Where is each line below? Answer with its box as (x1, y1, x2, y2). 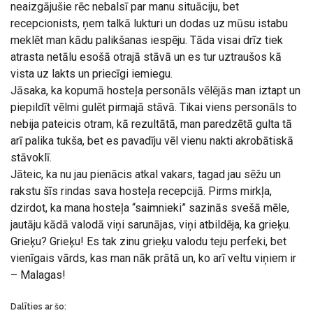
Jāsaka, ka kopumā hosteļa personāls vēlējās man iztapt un (10, 84, 300, 97)
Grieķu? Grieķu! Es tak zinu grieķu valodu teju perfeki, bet (10, 235, 286, 248)
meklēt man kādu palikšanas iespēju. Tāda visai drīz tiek (10, 34, 283, 47)
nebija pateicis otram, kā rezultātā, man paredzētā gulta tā (10, 117, 292, 131)
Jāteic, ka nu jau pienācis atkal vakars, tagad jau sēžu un (10, 168, 281, 181)
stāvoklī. (10, 151, 52, 164)
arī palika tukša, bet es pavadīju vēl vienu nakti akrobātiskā (10, 134, 293, 147)
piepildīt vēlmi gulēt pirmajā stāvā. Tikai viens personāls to (10, 101, 297, 114)
